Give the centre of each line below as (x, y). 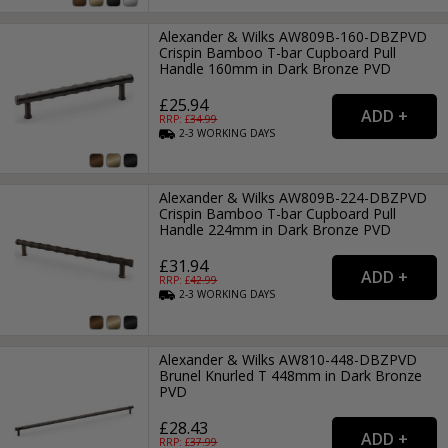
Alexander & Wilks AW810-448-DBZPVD (288, 359)
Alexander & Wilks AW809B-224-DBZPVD (293, 198)
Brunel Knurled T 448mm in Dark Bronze (291, 375)
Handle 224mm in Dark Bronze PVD (275, 230)
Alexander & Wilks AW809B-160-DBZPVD (293, 36)
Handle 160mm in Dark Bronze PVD (275, 68)
